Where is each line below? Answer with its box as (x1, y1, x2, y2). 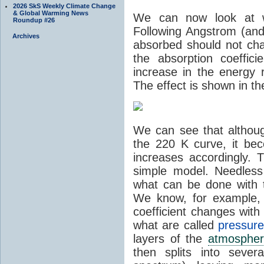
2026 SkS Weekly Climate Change (13, 2, 115, 9)
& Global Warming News (13, 9, 88, 16)
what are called (133, 218, 219, 232)
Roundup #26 (13, 16, 55, 24)
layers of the (133, 232, 208, 245)
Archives (12, 32, 39, 39)
